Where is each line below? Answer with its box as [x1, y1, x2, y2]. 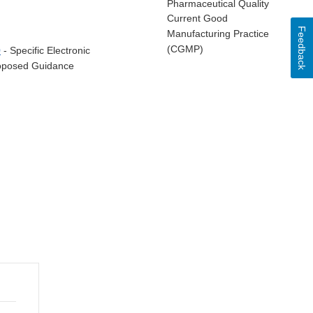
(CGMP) [167, 43, 203, 55]
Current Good [167, 13, 228, 24]
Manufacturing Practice [167, 28, 269, 40]
